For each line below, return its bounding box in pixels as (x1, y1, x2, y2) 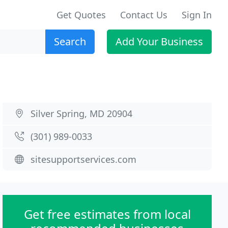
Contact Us (120, 9, 167, 21)
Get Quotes (56, 9, 106, 21)
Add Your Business (116, 35, 203, 48)
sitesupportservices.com (31, 153, 137, 165)
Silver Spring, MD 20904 (31, 107, 133, 120)
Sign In (182, 9, 212, 21)
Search (54, 35, 86, 48)
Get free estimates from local (23, 206, 191, 222)
